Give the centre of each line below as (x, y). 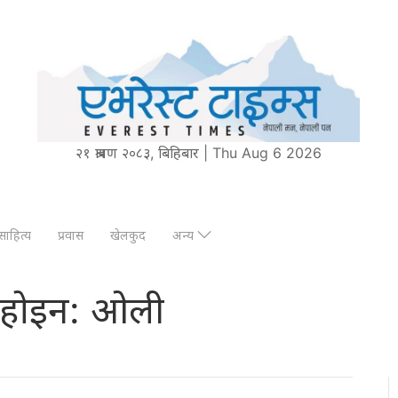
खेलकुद (128, 235)
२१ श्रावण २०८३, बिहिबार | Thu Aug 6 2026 (199, 153)
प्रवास (71, 235)
